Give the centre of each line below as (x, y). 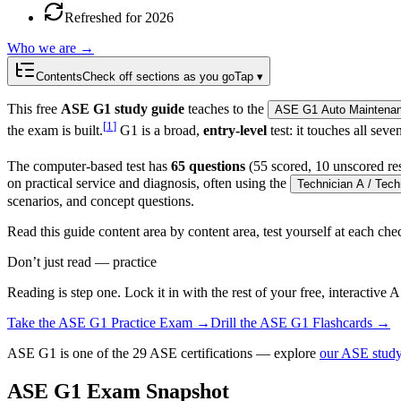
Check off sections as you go (158, 76)
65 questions (208, 166)
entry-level (235, 131)
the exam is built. (55, 131)
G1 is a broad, (160, 131)
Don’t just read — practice (82, 262)
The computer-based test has (89, 166)
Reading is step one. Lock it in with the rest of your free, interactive (198, 293)
